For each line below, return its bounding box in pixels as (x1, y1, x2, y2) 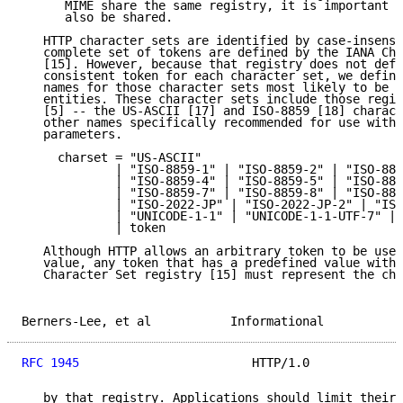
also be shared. (22, 10, 173, 25)
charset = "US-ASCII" (22, 150, 201, 166)
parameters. (22, 127, 122, 142)
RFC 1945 (22, 355, 79, 371)
